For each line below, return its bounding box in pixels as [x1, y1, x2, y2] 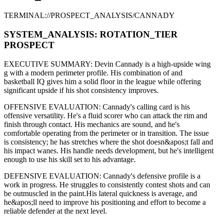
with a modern [8, 68, 54, 77]
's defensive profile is [131, 171, 195, 180]
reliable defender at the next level [4, 206, 105, 215]
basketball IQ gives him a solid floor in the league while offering [4, 77, 201, 86]
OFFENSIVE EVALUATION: [4, 102, 101, 111]
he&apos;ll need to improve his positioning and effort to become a [4, 198, 206, 206]
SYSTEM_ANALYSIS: [4, 29, 100, 40]
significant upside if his [4, 86, 74, 94]
